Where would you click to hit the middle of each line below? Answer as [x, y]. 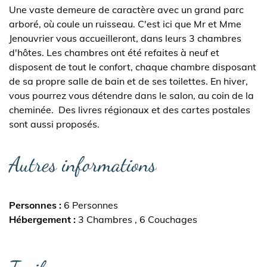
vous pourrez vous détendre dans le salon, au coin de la [131, 95]
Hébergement [40, 219]
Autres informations [83, 164]
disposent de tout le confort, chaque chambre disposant [133, 67]
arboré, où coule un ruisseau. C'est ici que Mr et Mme [125, 24]
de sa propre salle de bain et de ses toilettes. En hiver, [128, 81]
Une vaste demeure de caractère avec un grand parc [126, 10]
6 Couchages [168, 219]
